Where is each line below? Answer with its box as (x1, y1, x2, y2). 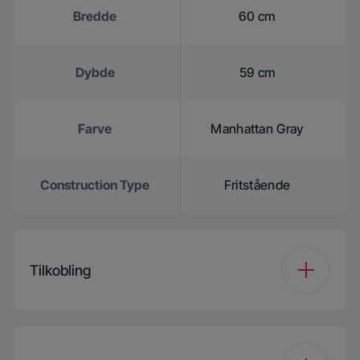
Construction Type (40, 177, 149, 193)
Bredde (73, 8, 117, 24)
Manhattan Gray (211, 121, 304, 137)
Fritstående (223, 177, 291, 193)
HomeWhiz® (58, 329, 132, 346)
